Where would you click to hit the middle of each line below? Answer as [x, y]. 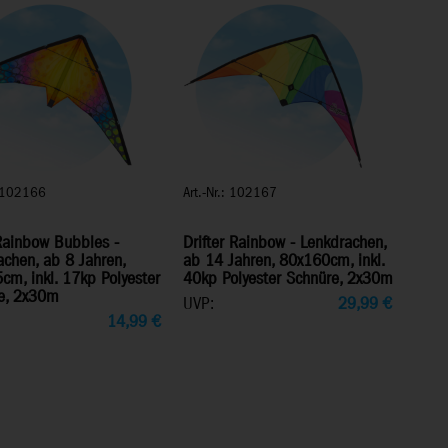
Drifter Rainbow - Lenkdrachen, [285, 243]
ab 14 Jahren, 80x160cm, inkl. [284, 261]
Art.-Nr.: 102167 [230, 192]
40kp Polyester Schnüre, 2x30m [288, 279]
